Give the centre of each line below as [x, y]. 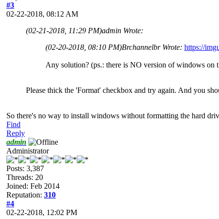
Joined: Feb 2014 [33, 186]
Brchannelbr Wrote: [153, 47]
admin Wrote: [122, 30]
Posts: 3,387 [25, 168]
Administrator [28, 151]
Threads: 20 [25, 177]
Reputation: [25, 195]
